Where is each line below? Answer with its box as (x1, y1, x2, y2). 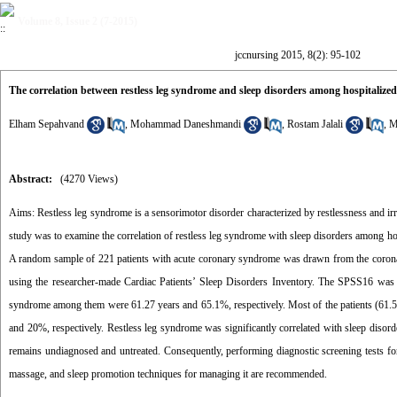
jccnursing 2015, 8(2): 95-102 (235, 49, 361, 61)
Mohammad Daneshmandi (130, 118, 241, 130)
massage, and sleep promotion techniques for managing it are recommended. (9, 368, 327, 380)
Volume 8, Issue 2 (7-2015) (18, 15, 137, 27)
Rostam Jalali (287, 118, 343, 130)
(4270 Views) (60, 173, 118, 185)
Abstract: (9, 173, 52, 185)
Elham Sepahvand (9, 118, 84, 130)
